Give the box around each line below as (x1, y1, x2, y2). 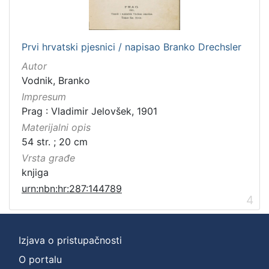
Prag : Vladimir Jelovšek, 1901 (22, 104, 157, 117)
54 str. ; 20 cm (22, 135, 88, 148)
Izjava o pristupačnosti (19, 234, 122, 247)
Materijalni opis (22, 121, 91, 133)
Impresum (22, 90, 66, 103)
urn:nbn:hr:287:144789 (22, 183, 122, 195)
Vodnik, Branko (22, 74, 90, 86)
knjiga (22, 166, 49, 179)
